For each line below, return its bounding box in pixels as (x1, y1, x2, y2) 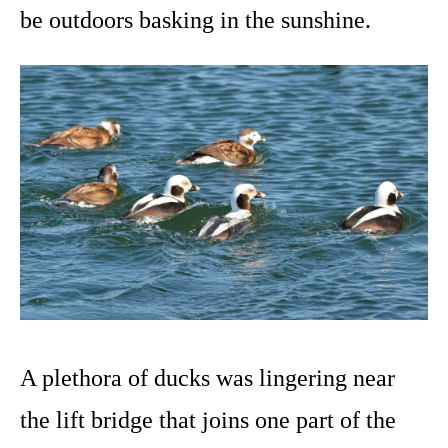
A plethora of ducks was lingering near (20, 365, 395, 392)
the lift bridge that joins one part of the (20, 407, 396, 434)
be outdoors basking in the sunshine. (20, 7, 371, 34)
